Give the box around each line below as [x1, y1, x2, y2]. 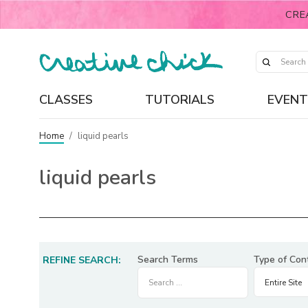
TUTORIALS [145, 91, 215, 108]
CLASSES [39, 91, 93, 108]
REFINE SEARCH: [43, 254, 121, 267]
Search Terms [137, 253, 198, 266]
